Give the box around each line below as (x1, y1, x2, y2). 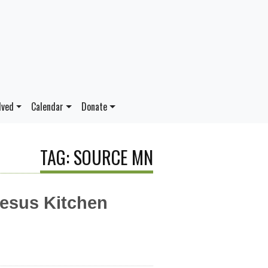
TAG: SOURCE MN (40, 144, 153, 170)
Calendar (31, 99, 64, 114)
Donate (81, 99, 108, 114)
